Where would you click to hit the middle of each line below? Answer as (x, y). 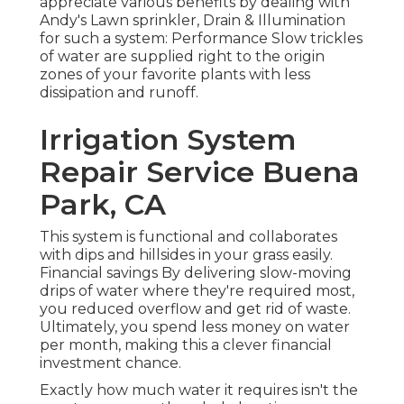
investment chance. (110, 363)
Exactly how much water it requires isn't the (199, 390)
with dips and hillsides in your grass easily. (186, 255)
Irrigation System (168, 140)
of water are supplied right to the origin (182, 57)
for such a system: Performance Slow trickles (201, 39)
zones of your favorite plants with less (175, 75)
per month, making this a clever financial (186, 345)
